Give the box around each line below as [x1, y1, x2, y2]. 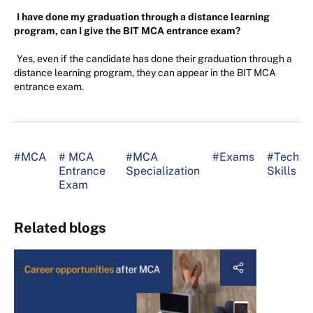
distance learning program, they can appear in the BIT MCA [14, 66, 276, 78]
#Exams [212, 150, 254, 163]
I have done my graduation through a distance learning [17, 10, 270, 22]
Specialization [126, 163, 200, 177]
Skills [267, 163, 296, 177]
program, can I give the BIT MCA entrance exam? [14, 24, 240, 36]
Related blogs [14, 219, 107, 236]
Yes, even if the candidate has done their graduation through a [17, 52, 292, 64]
